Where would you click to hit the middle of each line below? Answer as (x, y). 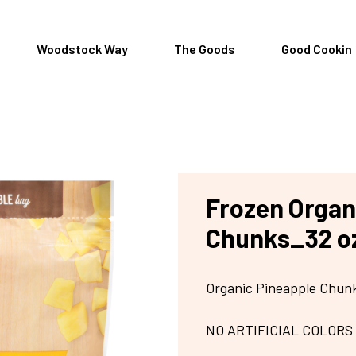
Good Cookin (316, 48)
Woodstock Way (82, 48)
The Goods (204, 48)
